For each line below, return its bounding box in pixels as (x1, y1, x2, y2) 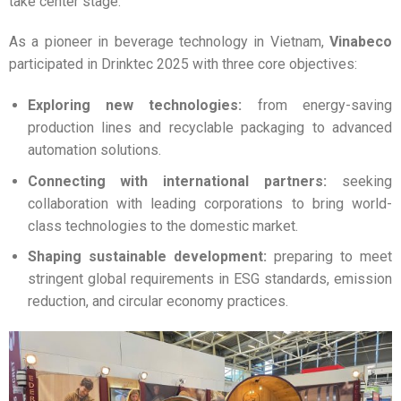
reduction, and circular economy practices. (27, 293, 288, 311)
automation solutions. (27, 141, 161, 159)
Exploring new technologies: (27, 97, 243, 115)
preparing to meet (266, 248, 393, 266)
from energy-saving (242, 97, 393, 115)
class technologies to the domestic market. (27, 217, 298, 235)
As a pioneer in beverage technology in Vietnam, (8, 33, 330, 51)
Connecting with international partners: (27, 172, 328, 190)
